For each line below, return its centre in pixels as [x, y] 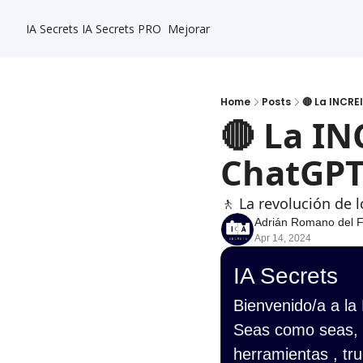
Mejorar [189, 29]
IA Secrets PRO [122, 29]
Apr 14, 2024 [283, 238]
